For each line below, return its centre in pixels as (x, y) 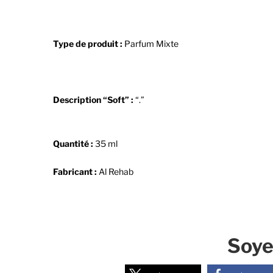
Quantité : (73, 144)
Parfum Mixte (151, 44)
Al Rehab (116, 172)
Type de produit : (88, 44)
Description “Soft (89, 100)
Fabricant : (76, 172)
